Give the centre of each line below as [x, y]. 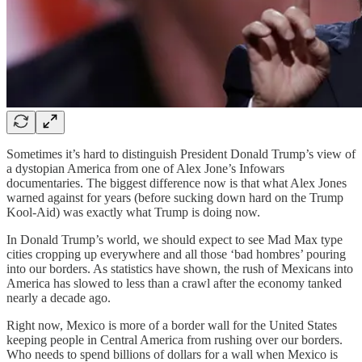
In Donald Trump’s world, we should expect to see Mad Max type [175, 239]
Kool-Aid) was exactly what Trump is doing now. [133, 212]
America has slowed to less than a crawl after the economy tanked [174, 283]
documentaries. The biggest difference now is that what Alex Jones [177, 183]
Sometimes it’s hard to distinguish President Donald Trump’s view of [181, 154]
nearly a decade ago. [59, 297]
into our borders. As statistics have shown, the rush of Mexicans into [180, 268]
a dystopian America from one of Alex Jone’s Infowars [145, 168]
